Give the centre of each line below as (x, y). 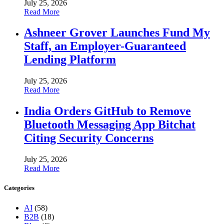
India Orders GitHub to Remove (107, 111)
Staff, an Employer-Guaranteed (105, 46)
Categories (19, 188)
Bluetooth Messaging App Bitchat (110, 125)
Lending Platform (70, 60)
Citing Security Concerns (89, 138)
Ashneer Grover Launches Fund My (117, 33)
